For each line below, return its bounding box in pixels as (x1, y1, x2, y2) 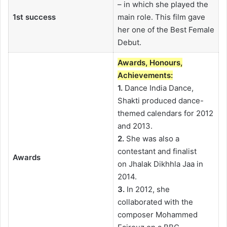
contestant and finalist (117, 146, 197, 156)
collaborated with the (117, 197, 193, 207)
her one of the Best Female (117, 24, 214, 34)
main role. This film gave (117, 12, 205, 22)
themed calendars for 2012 (117, 108, 213, 118)
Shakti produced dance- (117, 95, 204, 105)
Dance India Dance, (124, 83, 194, 93)
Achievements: (117, 70, 173, 80)
